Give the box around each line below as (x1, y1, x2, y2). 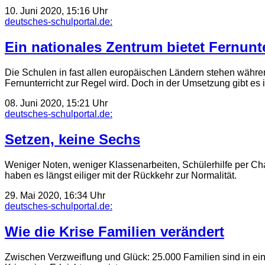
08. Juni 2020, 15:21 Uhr (5, 98, 108, 109)
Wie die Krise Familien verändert (5, 223, 224, 240)
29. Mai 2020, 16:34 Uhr (5, 190, 105, 201)
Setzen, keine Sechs (5, 131, 140, 148)
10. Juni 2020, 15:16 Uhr (5, 6, 108, 17)
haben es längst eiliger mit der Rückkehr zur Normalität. (5, 170, 237, 180)
